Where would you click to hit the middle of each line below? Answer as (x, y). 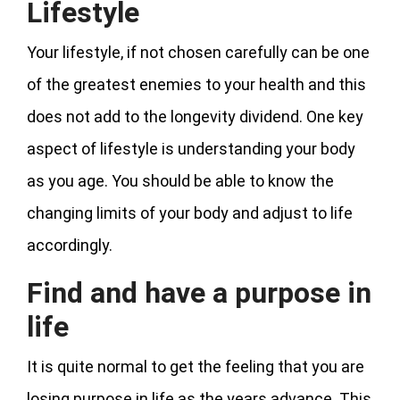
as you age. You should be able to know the (180, 180)
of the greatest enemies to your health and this (196, 84)
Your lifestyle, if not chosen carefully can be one (198, 52)
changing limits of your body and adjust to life (190, 212)
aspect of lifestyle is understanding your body (191, 148)
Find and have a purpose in (199, 292)
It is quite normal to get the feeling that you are (196, 366)
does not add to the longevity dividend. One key (195, 116)
